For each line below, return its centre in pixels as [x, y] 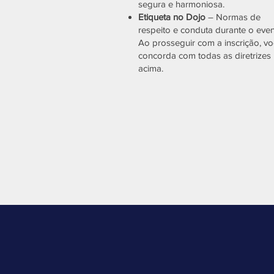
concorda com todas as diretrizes [205, 55]
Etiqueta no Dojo [173, 17]
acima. [151, 68]
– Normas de [234, 17]
